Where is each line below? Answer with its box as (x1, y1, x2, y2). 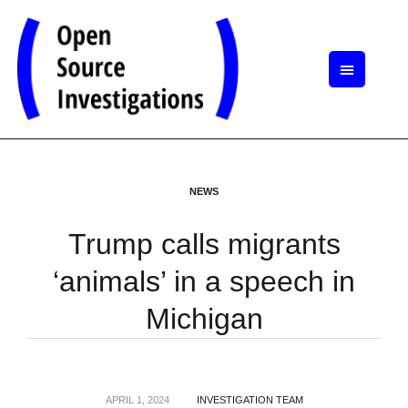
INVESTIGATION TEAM (196, 394, 303, 406)
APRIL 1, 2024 (105, 394, 169, 406)
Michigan (145, 302, 263, 336)
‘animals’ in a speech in (53, 265, 355, 299)
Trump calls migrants (67, 228, 341, 261)
